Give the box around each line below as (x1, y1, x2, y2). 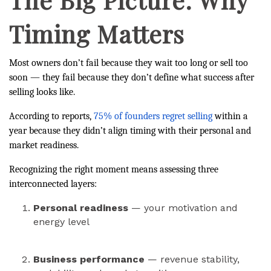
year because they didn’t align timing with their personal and (9, 125, 251, 136)
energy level (33, 216, 90, 227)
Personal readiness (33, 202, 128, 214)
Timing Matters (9, 18, 184, 50)
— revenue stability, (145, 253, 240, 265)
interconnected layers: (9, 178, 97, 189)
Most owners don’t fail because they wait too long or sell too (9, 57, 248, 68)
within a (212, 111, 248, 122)
